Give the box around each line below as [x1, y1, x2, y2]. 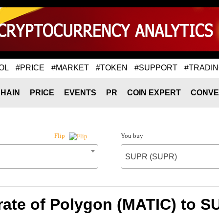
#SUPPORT [134, 63, 177, 72]
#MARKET [51, 63, 89, 72]
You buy [120, 132, 143, 139]
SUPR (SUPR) [125, 153, 177, 161]
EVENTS [64, 88, 96, 97]
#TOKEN [96, 63, 128, 72]
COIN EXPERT [127, 88, 181, 97]
